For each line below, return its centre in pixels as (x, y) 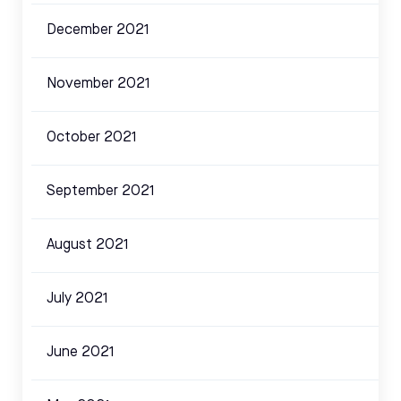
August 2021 (88, 245)
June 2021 (81, 352)
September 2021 (101, 191)
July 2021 (77, 299)
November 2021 (98, 84)
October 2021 (92, 137)
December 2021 (98, 30)
